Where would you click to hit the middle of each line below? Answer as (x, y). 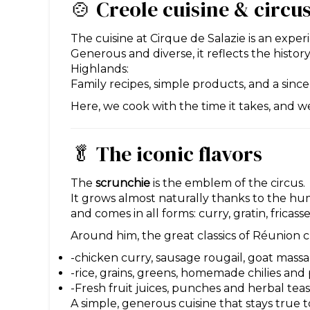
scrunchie (123, 183)
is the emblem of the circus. (228, 183)
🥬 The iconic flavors (166, 154)
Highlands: (100, 69)
